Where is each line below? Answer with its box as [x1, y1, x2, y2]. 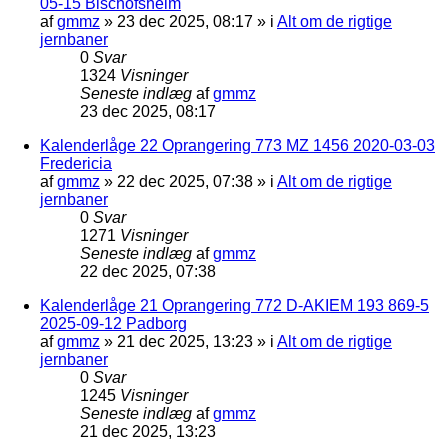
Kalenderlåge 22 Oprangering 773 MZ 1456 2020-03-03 [40, 136, 435, 154]
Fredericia [40, 154, 112, 172]
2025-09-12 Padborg [40, 314, 187, 332]
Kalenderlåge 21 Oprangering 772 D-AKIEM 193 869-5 [40, 296, 429, 314]
